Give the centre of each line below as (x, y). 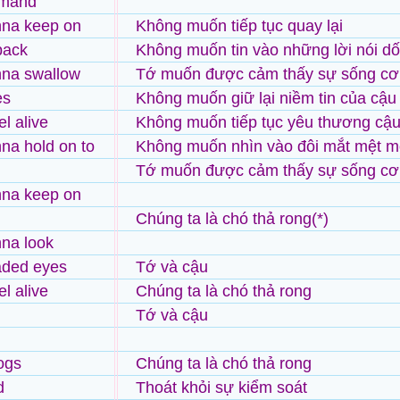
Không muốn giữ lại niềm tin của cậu (266, 98)
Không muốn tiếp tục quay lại (239, 26)
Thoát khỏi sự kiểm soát (221, 387)
